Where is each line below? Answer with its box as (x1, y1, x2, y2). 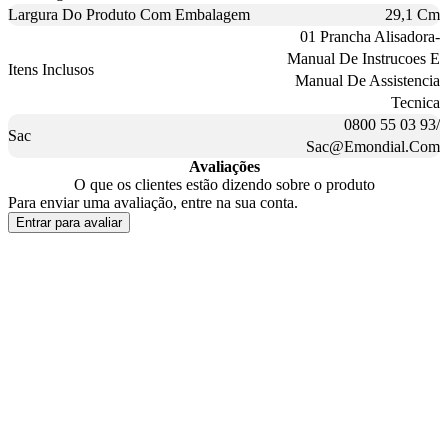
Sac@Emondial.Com (306, 138, 440, 156)
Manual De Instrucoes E (287, 50, 440, 68)
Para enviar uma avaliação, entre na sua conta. (8, 194, 298, 212)
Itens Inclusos (8, 61, 94, 79)
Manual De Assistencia (295, 72, 440, 90)
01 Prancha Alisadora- (300, 28, 440, 46)
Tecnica (391, 94, 440, 112)
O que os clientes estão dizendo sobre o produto (73, 176, 375, 194)
